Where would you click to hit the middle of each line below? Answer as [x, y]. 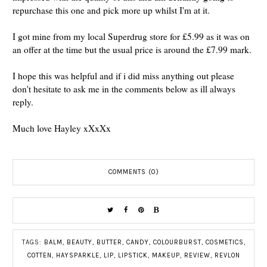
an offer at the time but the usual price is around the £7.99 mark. [132, 49]
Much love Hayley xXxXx [63, 128]
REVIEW [197, 255]
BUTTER [109, 242]
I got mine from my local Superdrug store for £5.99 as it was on [131, 36]
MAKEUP [166, 255]
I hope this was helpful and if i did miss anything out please [123, 76]
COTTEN [39, 255]
